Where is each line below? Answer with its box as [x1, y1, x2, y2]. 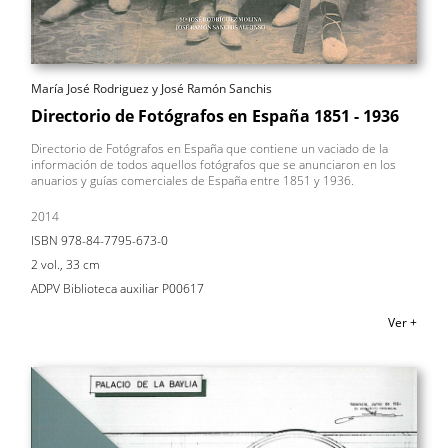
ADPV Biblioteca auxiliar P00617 [31, 280, 204, 298]
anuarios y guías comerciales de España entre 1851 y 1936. [31, 172, 354, 190]
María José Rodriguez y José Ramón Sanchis [31, 80, 272, 98]
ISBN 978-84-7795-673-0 [31, 232, 168, 250]
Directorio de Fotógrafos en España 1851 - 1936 [31, 105, 399, 128]
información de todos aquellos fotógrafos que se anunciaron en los [31, 156, 396, 174]
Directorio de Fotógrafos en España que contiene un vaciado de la [31, 140, 388, 158]
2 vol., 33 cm [31, 256, 100, 274]
